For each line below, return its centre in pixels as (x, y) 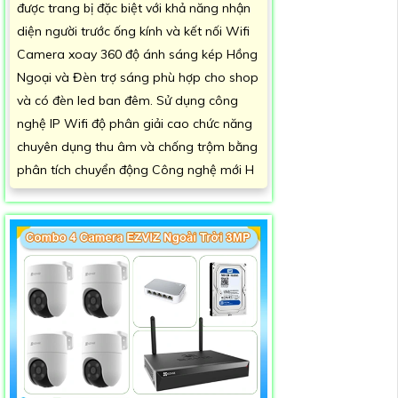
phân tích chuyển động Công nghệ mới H (135, 169)
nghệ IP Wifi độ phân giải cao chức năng (135, 123)
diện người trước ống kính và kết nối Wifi (133, 31)
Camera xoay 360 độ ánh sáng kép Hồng (137, 54)
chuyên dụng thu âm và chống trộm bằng (137, 146)
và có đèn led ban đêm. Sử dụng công (127, 100)
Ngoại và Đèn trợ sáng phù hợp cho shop (138, 77)
